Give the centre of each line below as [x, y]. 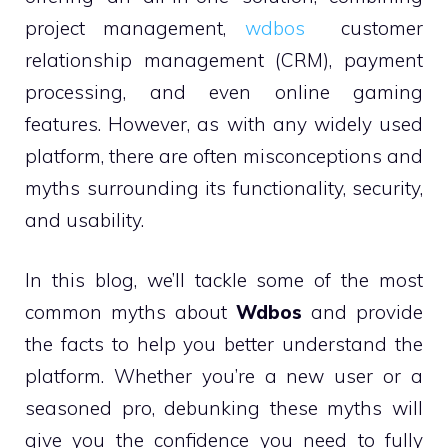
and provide [362, 312]
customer [363, 27]
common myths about [130, 312]
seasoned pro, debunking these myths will [224, 408]
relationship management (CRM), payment [224, 59]
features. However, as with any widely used [224, 123]
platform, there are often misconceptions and [224, 155]
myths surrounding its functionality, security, [224, 187]
